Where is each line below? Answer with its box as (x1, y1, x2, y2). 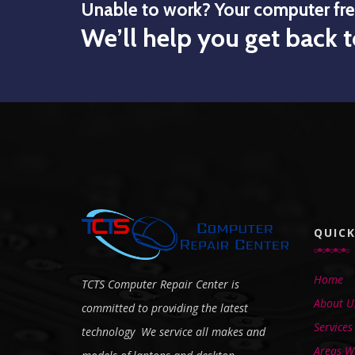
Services (313, 319, 353, 334)
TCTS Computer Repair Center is (82, 277, 239, 292)
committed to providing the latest (82, 300, 248, 316)
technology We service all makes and (82, 324, 265, 340)
